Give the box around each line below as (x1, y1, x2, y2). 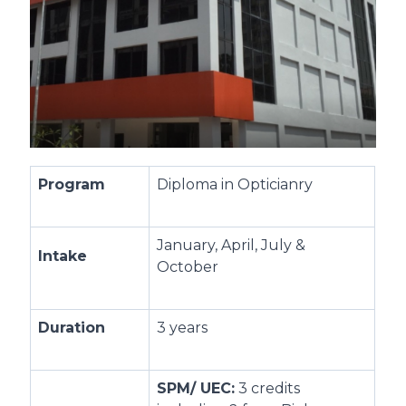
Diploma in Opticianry (157, 176, 314, 194)
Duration (38, 319, 106, 337)
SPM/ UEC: (157, 380, 236, 398)
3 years (157, 319, 208, 337)
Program (38, 176, 106, 194)
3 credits (235, 380, 301, 398)
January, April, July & (157, 237, 306, 255)
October (157, 258, 219, 276)
